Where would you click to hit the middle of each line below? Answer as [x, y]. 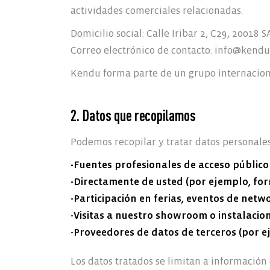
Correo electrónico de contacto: [143, 50]
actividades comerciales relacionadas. [157, 11]
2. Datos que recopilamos [133, 115]
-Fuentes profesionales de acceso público [170, 165]
